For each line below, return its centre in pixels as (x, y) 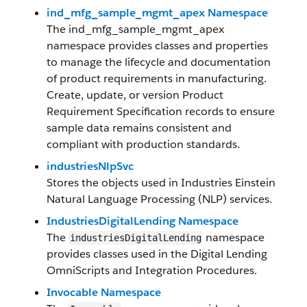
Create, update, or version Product (135, 95)
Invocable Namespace (104, 292)
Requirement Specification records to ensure (161, 111)
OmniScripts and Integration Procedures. (152, 270)
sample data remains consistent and (139, 128)
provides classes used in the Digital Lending (157, 254)
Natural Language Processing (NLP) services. (159, 199)
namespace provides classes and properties (157, 46)
